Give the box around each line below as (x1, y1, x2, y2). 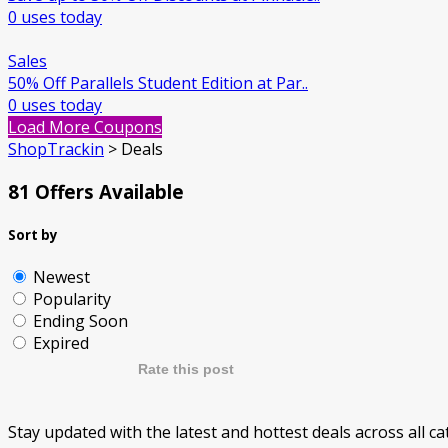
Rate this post (138, 361, 234, 378)
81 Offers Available (8, 178, 184, 204)
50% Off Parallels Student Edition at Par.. (8, 72, 308, 95)
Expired (33, 332, 89, 355)
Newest (33, 266, 90, 289)
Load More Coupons (8, 116, 162, 139)
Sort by (8, 226, 58, 245)
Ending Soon (33, 310, 128, 333)
